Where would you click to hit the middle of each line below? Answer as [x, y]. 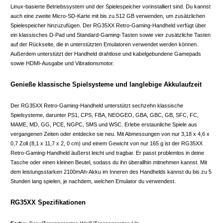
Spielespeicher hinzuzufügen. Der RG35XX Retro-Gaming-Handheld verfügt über [108, 25]
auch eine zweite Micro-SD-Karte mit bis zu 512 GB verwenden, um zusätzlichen [108, 16]
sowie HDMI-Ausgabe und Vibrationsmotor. [62, 63]
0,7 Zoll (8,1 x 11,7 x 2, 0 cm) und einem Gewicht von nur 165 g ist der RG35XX [107, 143]
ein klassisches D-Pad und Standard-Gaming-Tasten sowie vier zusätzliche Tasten [111, 35]
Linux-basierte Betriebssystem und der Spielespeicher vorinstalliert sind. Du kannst [111, 6]
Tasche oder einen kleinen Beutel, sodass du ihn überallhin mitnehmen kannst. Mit [109, 162]
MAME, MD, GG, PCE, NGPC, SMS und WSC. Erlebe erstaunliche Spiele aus [104, 124]
